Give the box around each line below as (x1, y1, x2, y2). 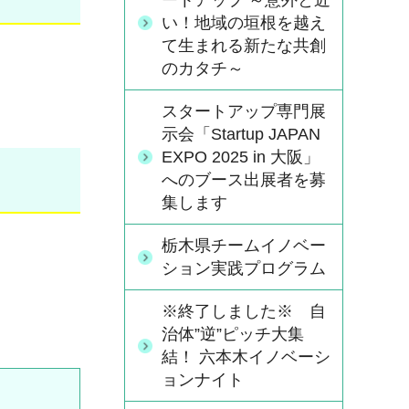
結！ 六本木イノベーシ (162, 348, 330, 366)
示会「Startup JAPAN (162, 125, 320, 143)
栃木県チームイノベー (162, 236, 326, 255)
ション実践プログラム (162, 259, 326, 278)
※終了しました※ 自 (162, 302, 326, 320)
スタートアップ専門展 (162, 102, 326, 121)
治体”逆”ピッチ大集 (162, 325, 304, 343)
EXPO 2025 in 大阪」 (162, 148, 320, 166)
